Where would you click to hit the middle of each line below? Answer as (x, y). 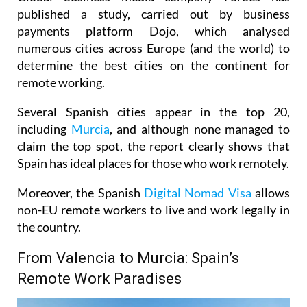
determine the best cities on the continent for (153, 65)
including (44, 129)
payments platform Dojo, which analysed (153, 31)
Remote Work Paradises (99, 279)
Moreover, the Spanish (81, 193)
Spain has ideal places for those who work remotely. (153, 163)
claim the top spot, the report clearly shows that (153, 146)
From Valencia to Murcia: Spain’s (128, 258)
